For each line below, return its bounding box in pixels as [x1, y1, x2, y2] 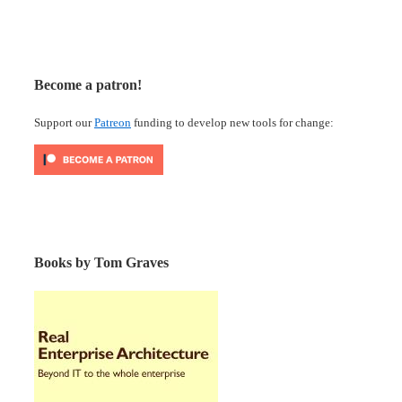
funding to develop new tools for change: [131, 115, 334, 129]
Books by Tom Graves [34, 255, 169, 271]
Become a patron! [34, 76, 142, 92]
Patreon [94, 115, 131, 129]
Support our [34, 115, 94, 129]
